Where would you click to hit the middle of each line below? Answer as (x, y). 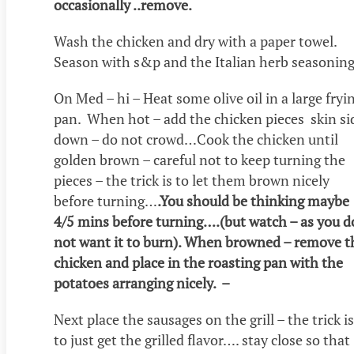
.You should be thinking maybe (253, 201)
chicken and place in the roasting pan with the (198, 263)
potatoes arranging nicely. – (142, 283)
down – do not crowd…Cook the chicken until (196, 139)
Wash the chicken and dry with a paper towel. (197, 41)
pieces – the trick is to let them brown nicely (192, 181)
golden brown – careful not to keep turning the (200, 160)
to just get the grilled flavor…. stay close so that (202, 340)
